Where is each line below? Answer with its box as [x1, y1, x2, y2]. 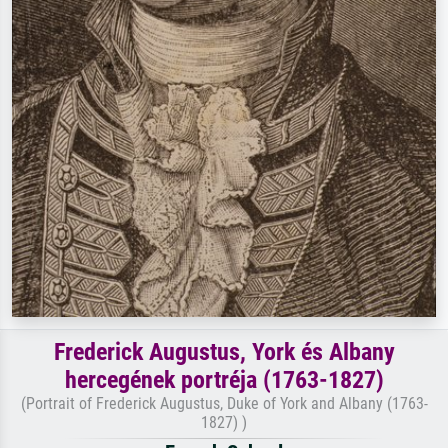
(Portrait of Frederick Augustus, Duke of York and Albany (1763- [20, 393, 428, 413]
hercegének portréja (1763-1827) [64, 365, 384, 394]
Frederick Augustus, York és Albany [53, 337, 395, 366]
